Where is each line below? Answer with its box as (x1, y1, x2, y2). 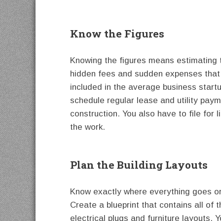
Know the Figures (70, 26, 164, 40)
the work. (70, 122, 105, 132)
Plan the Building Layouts (70, 157, 208, 172)
